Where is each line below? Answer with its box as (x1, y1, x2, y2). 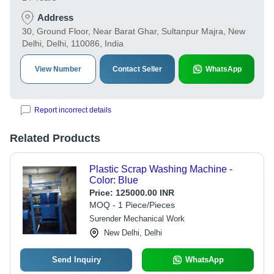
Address (37, 12, 73, 23)
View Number (34, 65, 81, 73)
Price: (89, 188, 116, 198)
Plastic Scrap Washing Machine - (89, 164, 232, 174)
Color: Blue (89, 175, 138, 185)
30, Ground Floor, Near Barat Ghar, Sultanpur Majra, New (22, 26, 245, 36)
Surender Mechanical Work (89, 214, 185, 223)
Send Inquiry (51, 255, 101, 264)
